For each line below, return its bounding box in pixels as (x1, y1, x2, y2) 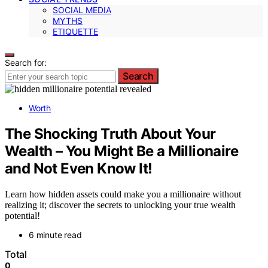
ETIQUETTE (53, 26, 98, 36)
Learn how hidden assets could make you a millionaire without (5, 188, 241, 199)
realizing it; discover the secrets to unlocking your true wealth (5, 199, 236, 210)
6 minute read (29, 229, 82, 240)
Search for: (5, 57, 47, 68)
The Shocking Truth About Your (5, 124, 216, 142)
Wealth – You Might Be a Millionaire (5, 142, 238, 160)
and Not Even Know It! (5, 159, 153, 177)
